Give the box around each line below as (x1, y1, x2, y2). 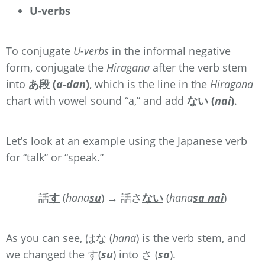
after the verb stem (150, 60, 247, 75)
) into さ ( (113, 247, 158, 261)
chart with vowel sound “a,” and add (6, 93, 187, 108)
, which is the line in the (89, 76, 210, 91)
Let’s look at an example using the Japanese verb (6, 133, 247, 148)
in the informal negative (109, 43, 231, 58)
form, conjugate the (6, 60, 106, 75)
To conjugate (6, 43, 73, 58)
